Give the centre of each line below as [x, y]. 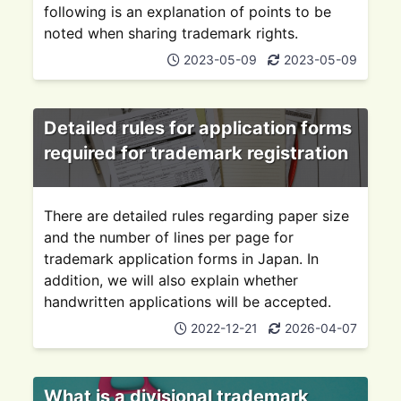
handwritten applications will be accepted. [188, 302]
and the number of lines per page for [169, 237]
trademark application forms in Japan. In [182, 259]
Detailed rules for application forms [198, 128]
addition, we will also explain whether [171, 280]
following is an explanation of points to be [188, 12]
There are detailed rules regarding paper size [197, 216]
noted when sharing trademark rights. [171, 33]
